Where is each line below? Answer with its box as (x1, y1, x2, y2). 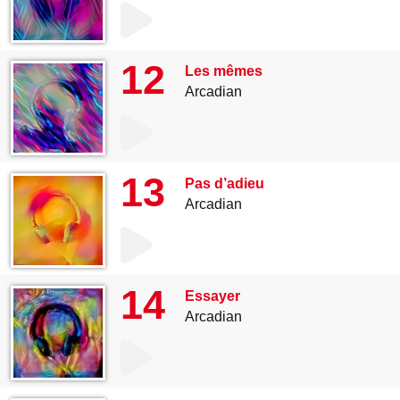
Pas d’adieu (185, 176, 264, 191)
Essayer (185, 288, 240, 304)
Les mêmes (185, 63, 262, 79)
